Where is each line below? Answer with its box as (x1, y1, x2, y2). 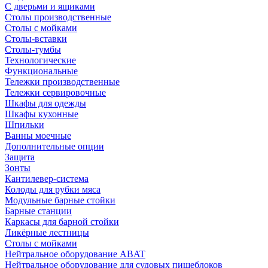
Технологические (5, 54, 76, 65)
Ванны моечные (5, 130, 71, 141)
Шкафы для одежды (5, 98, 86, 108)
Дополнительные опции (5, 141, 104, 151)
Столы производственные (5, 11, 111, 22)
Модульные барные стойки (5, 194, 115, 205)
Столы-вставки (5, 33, 67, 44)
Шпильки (5, 119, 44, 130)
